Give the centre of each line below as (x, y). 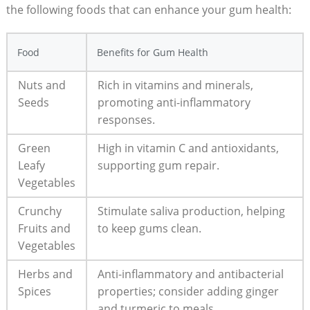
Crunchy (39, 211)
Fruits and (44, 229)
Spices (34, 292)
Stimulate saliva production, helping (191, 211)
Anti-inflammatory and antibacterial (190, 274)
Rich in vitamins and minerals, (175, 85)
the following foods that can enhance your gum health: (148, 10)
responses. (126, 120)
